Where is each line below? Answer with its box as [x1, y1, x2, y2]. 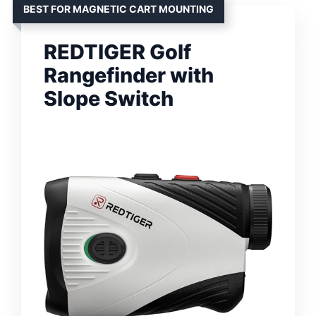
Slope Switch [44, 85, 174, 111]
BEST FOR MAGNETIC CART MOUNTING [23, 2, 214, 15]
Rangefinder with [44, 62, 214, 87]
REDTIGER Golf [44, 39, 191, 64]
